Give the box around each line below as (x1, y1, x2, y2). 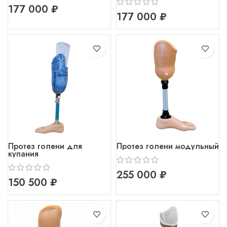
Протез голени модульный (117, 140, 219, 152)
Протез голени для (8, 140, 82, 152)
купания (8, 147, 39, 160)
